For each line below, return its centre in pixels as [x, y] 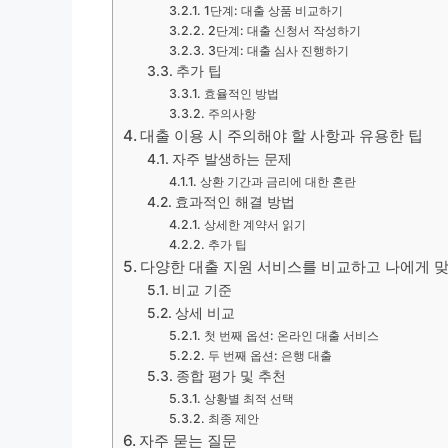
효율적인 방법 [241, 93]
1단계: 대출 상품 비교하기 [273, 10]
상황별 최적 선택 [248, 398]
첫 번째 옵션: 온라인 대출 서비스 [291, 335]
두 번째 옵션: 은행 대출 [269, 355]
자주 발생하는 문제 [231, 159]
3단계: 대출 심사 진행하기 [278, 50]
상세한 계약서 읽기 [254, 224]
